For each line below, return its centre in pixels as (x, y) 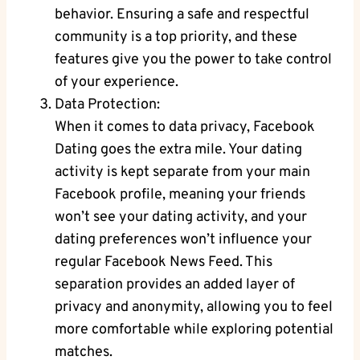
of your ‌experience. (117, 83)
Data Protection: (107, 105)
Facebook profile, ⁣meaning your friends (180, 195)
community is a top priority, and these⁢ (176, 38)
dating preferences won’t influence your (183, 240)
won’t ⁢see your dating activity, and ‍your (181, 218)
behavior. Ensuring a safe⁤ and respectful (182, 15)
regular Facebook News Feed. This (164, 263)
